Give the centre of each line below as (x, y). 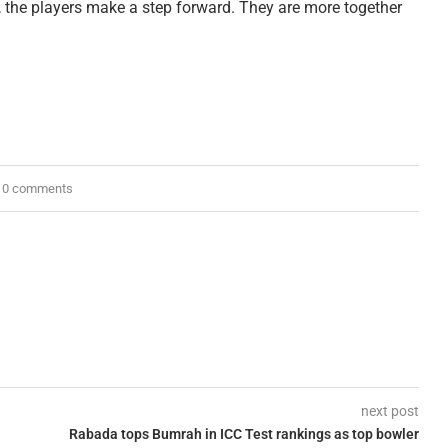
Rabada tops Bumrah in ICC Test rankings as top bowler (243, 433)
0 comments (38, 188)
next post (389, 410)
